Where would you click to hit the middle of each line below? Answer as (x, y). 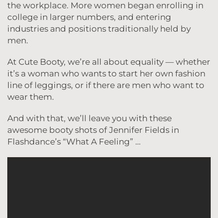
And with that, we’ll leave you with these (90, 118)
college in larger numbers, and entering (90, 17)
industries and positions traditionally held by (99, 29)
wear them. (31, 97)
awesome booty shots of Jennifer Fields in (93, 130)
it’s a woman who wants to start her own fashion (107, 74)
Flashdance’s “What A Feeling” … (74, 142)
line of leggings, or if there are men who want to (106, 85)
